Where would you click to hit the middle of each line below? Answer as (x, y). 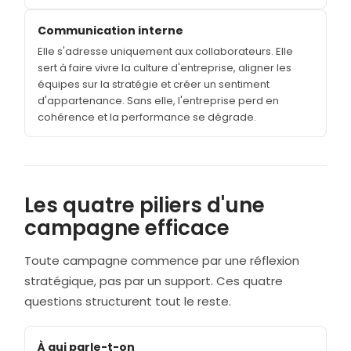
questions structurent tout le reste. (128, 301)
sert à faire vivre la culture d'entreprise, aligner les (165, 67)
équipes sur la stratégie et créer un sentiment (154, 84)
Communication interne (110, 30)
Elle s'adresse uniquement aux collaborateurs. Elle (165, 51)
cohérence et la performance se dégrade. (147, 117)
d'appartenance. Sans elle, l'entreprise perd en (158, 100)
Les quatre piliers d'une (145, 205)
